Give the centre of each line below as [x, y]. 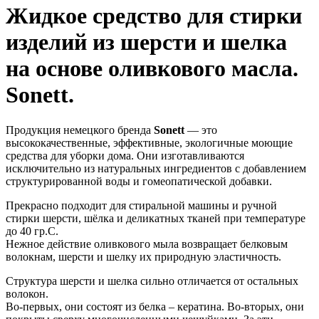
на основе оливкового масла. [152, 69]
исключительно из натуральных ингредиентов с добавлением [156, 168]
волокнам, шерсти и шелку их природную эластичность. [143, 256]
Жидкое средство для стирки [154, 16]
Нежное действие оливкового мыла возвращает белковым [147, 244]
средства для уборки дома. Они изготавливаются [125, 155]
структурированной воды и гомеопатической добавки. [139, 181]
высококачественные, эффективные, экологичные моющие [149, 142]
